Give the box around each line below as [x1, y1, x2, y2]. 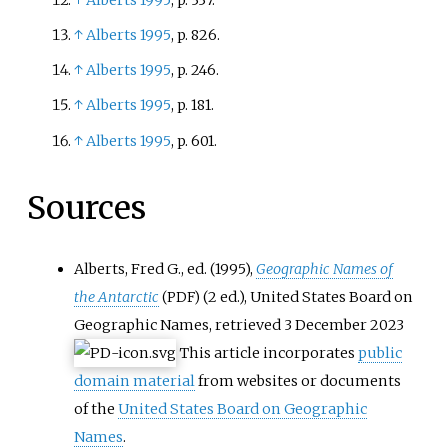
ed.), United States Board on [220, 287, 414, 306]
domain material [74, 371, 196, 390]
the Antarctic [74, 287, 160, 306]
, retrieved [209, 315, 285, 334]
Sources [26, 188, 146, 229]
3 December [284, 315, 368, 334]
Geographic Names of [256, 259, 394, 278]
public [358, 343, 403, 362]
